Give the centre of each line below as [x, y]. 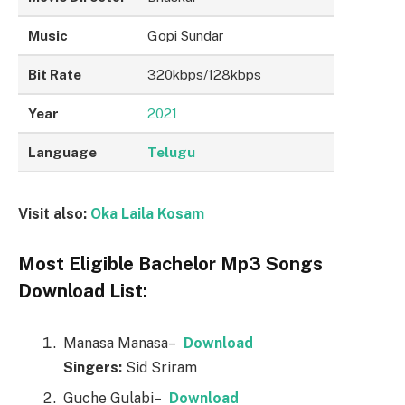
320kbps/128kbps [205, 74]
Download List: [83, 292]
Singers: [93, 368]
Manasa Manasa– [123, 344]
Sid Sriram [160, 368]
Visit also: [54, 213]
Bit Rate [55, 74]
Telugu [172, 152]
